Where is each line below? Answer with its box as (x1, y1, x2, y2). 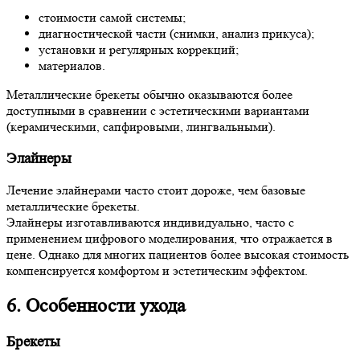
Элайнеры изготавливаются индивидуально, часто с (6, 215, 294, 231)
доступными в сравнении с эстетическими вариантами (6, 102, 309, 118)
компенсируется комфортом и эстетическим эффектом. (6, 263, 308, 279)
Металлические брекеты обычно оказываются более (6, 86, 292, 102)
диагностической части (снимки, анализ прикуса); (39, 25, 314, 41)
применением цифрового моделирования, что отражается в (6, 231, 333, 247)
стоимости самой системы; (39, 9, 186, 25)
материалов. (39, 57, 105, 73)
